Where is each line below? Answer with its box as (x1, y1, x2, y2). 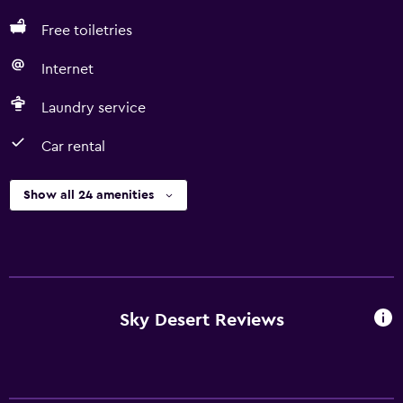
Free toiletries (41, 23, 132, 38)
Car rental (41, 139, 105, 154)
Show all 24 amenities (23, 189, 154, 201)
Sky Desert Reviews (119, 310, 284, 329)
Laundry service (41, 101, 146, 115)
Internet (41, 62, 94, 76)
